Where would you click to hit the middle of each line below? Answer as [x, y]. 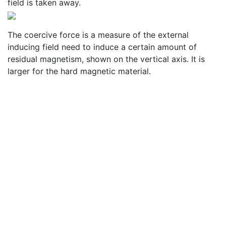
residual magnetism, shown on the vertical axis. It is [106, 59]
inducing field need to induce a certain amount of [102, 47]
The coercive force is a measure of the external [98, 35]
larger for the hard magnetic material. [79, 71]
